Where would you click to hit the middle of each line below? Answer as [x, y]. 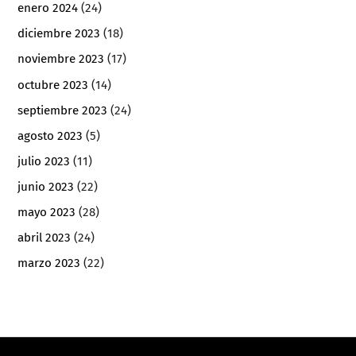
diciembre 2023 [59, 34]
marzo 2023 [49, 263]
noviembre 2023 [61, 59]
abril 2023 [44, 237]
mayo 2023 [47, 212]
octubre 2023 [53, 85]
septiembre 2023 [63, 110]
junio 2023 [46, 186]
